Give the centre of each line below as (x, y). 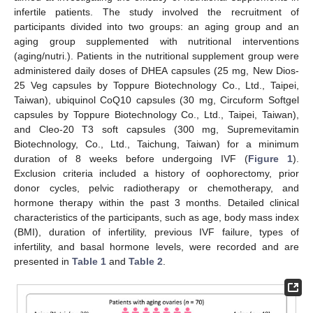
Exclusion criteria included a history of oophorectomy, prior (156, 173)
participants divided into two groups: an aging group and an (156, 26)
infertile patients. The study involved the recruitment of (156, 12)
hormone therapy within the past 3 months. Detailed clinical (156, 202)
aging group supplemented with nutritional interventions (156, 41)
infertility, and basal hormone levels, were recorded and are (156, 246)
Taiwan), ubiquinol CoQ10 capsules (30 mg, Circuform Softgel (156, 100)
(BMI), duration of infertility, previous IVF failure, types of (156, 232)
